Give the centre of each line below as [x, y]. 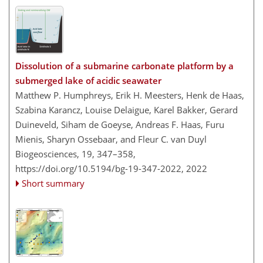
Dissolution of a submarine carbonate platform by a [124, 65]
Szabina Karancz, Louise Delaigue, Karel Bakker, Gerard [127, 109]
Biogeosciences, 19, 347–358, [75, 154]
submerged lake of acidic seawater [88, 80]
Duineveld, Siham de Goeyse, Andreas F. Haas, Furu [120, 124]
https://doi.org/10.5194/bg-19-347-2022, [100, 168]
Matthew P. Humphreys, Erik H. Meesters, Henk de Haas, [130, 95]
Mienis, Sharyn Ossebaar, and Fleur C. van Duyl [111, 139]
